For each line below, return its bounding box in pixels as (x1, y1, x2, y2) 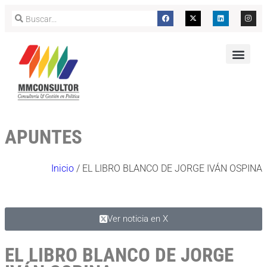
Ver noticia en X (107, 213, 168, 224)
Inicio (51, 162, 74, 174)
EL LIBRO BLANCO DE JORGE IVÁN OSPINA (82, 162, 262, 174)
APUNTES (5, 125, 82, 148)
